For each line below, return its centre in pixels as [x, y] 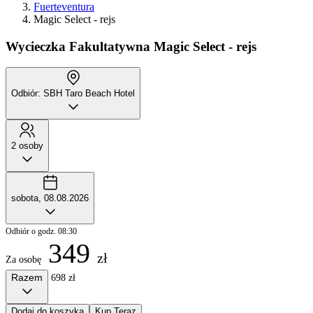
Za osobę [23, 260]
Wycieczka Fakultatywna [78, 46]
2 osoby [27, 146]
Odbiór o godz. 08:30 [41, 232]
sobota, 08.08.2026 [50, 198]
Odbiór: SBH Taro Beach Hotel [73, 94]
